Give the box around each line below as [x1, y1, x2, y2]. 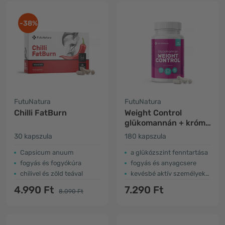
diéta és [125, 128, 155, 138]
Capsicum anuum [20, 149, 74, 156]
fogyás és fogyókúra [20, 159, 81, 167]
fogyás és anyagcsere [131, 159, 196, 167]
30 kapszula [14, 132, 52, 141]
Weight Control [125, 108, 182, 118]
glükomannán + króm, [125, 118, 207, 128]
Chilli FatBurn [14, 108, 67, 118]
